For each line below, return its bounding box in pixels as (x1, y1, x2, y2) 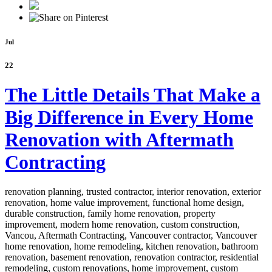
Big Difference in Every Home (5, 106, 253, 128)
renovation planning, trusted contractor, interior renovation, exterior (5, 186, 261, 197)
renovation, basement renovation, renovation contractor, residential (5, 252, 259, 263)
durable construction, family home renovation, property (5, 208, 216, 219)
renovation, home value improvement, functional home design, (5, 197, 244, 208)
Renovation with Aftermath (5, 128, 234, 151)
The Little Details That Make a (5, 83, 260, 106)
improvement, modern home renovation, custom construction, (5, 219, 240, 230)
